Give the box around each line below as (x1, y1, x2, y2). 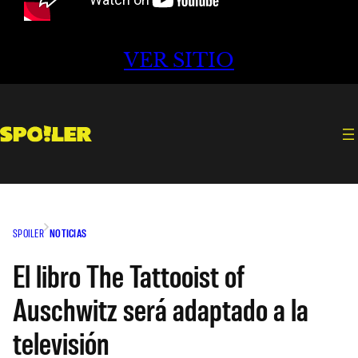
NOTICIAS (49, 225, 87, 240)
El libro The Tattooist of (13, 255, 245, 294)
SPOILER (13, 225, 44, 240)
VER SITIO (124, 49, 234, 73)
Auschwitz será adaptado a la (13, 288, 308, 328)
